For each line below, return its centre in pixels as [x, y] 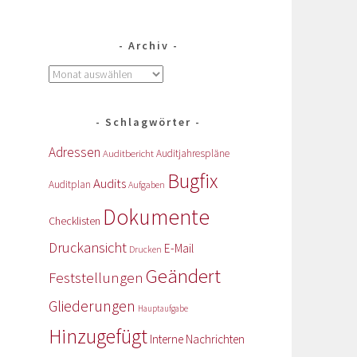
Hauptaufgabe [163, 309]
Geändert [183, 277]
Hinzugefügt [98, 337]
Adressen [75, 153]
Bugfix [192, 181]
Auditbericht [128, 154]
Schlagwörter [148, 122]
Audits [110, 184]
